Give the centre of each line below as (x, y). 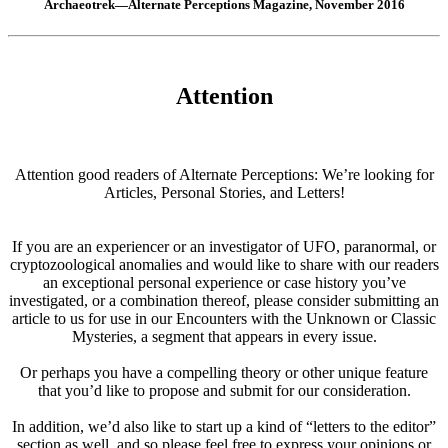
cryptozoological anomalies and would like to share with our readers (224, 265)
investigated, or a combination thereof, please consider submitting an (224, 301)
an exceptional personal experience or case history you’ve (224, 283)
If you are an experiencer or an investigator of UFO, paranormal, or (224, 247)
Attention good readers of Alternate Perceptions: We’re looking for (224, 175)
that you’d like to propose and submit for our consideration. (224, 391)
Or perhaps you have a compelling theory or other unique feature (224, 373)
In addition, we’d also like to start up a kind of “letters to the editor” (224, 427)
